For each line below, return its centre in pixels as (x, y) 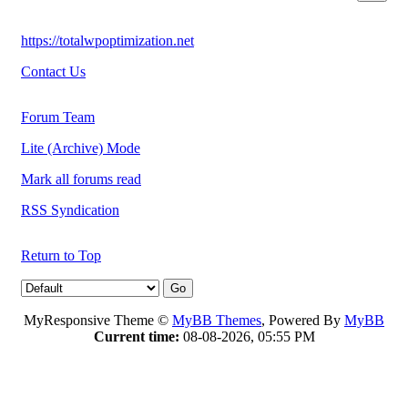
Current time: (136, 336)
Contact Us (53, 71)
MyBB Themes (217, 320)
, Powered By (303, 320)
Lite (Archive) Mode (81, 148)
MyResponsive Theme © (98, 320)
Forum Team (58, 117)
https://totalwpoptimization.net (107, 40)
